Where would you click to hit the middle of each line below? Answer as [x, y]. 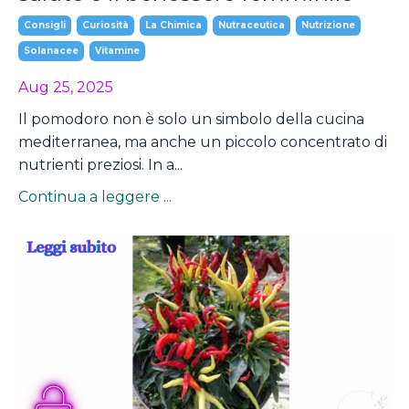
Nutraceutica [252, 26]
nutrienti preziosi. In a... [100, 165]
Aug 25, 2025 [66, 88]
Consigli [45, 26]
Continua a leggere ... [95, 197]
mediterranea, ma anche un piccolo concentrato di [203, 142]
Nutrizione [328, 26]
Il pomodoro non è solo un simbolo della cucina [191, 120]
